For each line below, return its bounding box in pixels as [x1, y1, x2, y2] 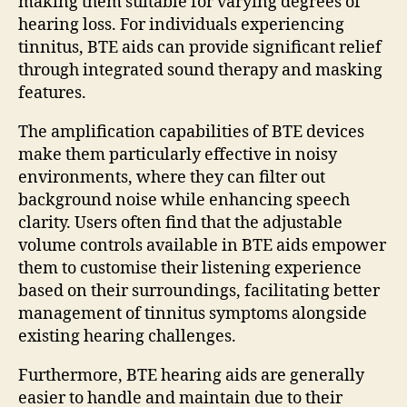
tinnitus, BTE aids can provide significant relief [18, 36, 382, 58]
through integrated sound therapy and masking [18, 59, 382, 81]
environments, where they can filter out [18, 166, 325, 188]
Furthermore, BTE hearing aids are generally [18, 364, 364, 386]
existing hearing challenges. [18, 325, 236, 347]
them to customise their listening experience [18, 257, 362, 279]
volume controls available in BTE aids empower [18, 234, 386, 256]
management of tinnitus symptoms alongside [18, 303, 367, 324]
